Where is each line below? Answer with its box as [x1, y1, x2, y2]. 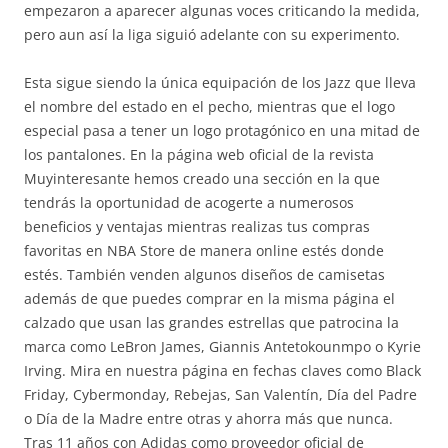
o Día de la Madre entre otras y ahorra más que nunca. [24, 409, 393, 428]
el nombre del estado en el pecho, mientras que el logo [24, 97, 395, 116]
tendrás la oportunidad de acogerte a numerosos [24, 193, 354, 212]
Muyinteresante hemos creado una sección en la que [24, 169, 380, 188]
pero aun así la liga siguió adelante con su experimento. [24, 25, 400, 44]
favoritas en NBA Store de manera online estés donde [24, 241, 384, 260]
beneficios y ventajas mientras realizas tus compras [24, 217, 370, 236]
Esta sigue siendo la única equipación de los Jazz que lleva [24, 73, 416, 92]
